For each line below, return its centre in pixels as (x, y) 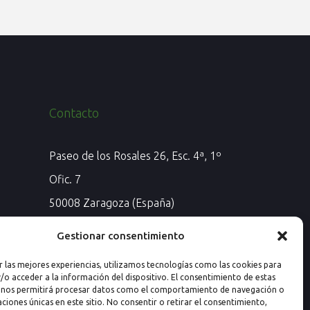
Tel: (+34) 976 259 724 (104, 250)
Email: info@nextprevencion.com (130, 227)
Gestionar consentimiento (121, 236)
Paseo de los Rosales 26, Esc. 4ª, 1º (135, 156)
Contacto (74, 113)
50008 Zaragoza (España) (112, 203)
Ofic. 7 (65, 180)
